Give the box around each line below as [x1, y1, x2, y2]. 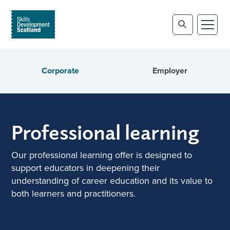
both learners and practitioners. [11, 187, 136, 200]
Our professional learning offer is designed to [11, 148, 193, 162]
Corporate [41, 65, 79, 76]
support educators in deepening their [11, 161, 160, 175]
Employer [152, 65, 187, 76]
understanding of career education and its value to [11, 174, 213, 187]
